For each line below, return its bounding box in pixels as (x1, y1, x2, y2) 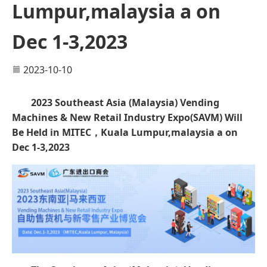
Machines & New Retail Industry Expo (12, 110, 190, 124)
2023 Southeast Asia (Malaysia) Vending (31, 95, 219, 109)
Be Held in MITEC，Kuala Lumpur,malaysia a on (12, 125, 238, 139)
